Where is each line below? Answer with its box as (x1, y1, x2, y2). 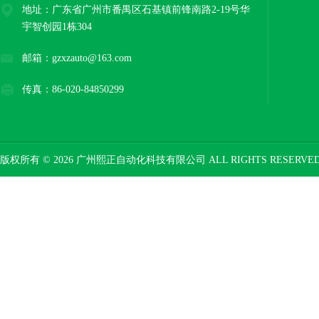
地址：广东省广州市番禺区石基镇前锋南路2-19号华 (22, 4, 250, 15)
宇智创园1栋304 (22, 21, 92, 32)
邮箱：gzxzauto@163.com (22, 53, 132, 63)
